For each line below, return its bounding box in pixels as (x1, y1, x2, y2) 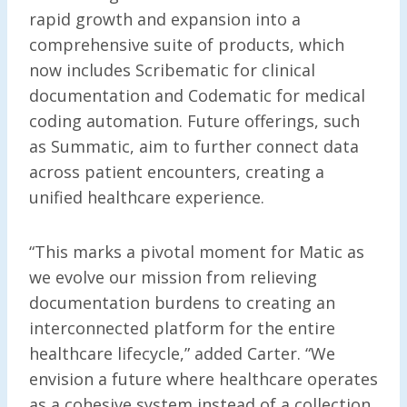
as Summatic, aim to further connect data (29, 134, 359, 157)
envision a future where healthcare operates (29, 367, 378, 390)
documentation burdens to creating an (29, 291, 335, 313)
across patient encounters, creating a (29, 160, 324, 183)
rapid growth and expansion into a (29, 7, 301, 30)
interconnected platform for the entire (29, 316, 335, 339)
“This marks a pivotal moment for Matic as (29, 240, 364, 263)
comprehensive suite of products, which (29, 33, 344, 55)
